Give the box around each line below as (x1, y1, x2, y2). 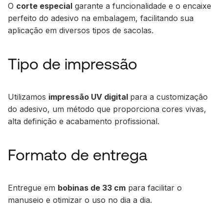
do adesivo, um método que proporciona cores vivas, (8, 104, 206, 114)
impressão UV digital (48, 91, 130, 102)
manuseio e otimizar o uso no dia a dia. (8, 195, 152, 205)
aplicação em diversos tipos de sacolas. (8, 25, 153, 35)
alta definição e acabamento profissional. (8, 116, 159, 126)
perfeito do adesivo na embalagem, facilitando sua (8, 13, 194, 23)
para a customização (130, 91, 208, 102)
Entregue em (8, 182, 58, 193)
